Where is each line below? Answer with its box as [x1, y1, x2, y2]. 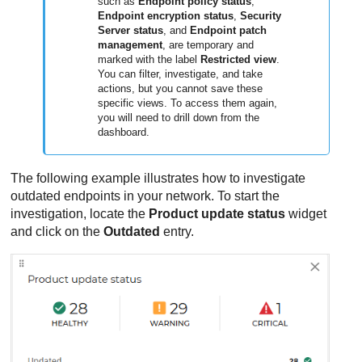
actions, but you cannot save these [98, 82, 263, 95]
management [98, 39, 163, 52]
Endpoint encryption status [98, 10, 234, 23]
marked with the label [98, 53, 201, 66]
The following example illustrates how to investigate [11, 171, 306, 186]
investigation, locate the [11, 207, 149, 221]
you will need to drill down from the [98, 112, 260, 124]
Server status [98, 24, 164, 37]
